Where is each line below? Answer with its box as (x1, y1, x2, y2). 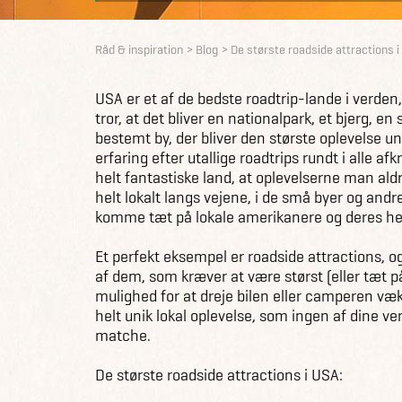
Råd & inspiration (95, 41, 183, 57)
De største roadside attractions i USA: (95, 364, 343, 385)
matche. (95, 325, 151, 345)
